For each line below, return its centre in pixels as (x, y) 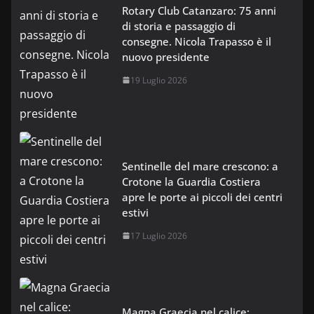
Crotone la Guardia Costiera (191, 181)
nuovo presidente (166, 56)
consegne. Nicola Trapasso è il (197, 41)
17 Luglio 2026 (159, 235)
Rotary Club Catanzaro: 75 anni (199, 10)
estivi (135, 212)
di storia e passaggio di (179, 26)
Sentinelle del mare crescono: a (200, 166)
